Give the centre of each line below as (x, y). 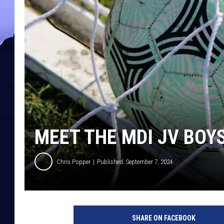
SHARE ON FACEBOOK (163, 218)
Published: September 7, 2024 (135, 161)
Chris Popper (73, 161)
